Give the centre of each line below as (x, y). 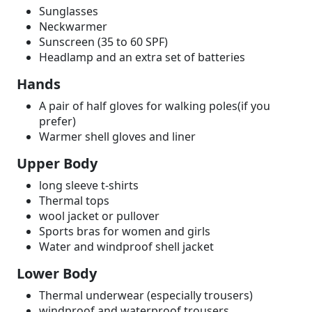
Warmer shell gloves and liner (117, 137)
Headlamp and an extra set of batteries (142, 57)
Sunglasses (70, 11)
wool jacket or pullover (99, 216)
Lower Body (57, 274)
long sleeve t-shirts (89, 186)
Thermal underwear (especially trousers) (146, 296)
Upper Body (57, 164)
